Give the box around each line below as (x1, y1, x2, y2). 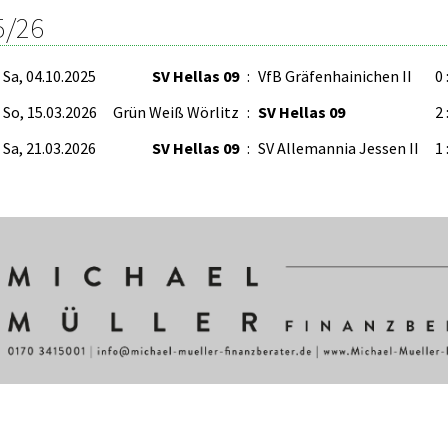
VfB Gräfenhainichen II (258, 66, 412, 86)
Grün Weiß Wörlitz (113, 102, 239, 122)
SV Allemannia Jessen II (258, 138, 419, 158)
